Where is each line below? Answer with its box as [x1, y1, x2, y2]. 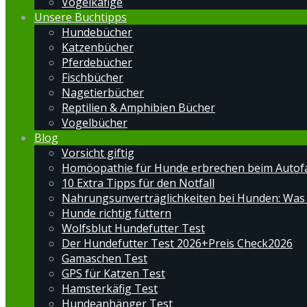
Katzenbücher [62, 40, 134, 55]
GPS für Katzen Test [62, 266, 165, 281]
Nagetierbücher [62, 85, 144, 100]
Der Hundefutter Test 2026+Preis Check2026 [62, 236, 293, 251]
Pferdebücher [62, 55, 132, 70]
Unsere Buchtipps [34, 10, 127, 25]
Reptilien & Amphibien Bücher [62, 100, 215, 115]
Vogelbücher [62, 115, 127, 130]
